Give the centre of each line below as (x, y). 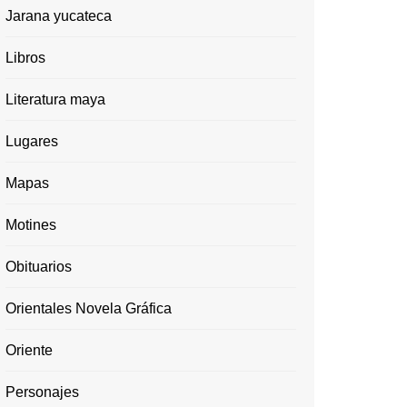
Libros (25, 58)
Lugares (32, 141)
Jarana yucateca (59, 16)
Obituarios (39, 267)
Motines (31, 225)
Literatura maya (55, 99)
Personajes (42, 392)
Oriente (29, 350)
